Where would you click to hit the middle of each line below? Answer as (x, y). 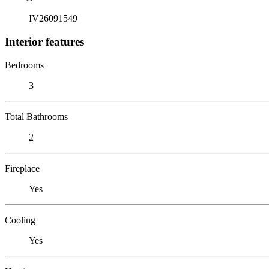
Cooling (20, 220)
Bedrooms (24, 65)
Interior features (44, 41)
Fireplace (22, 168)
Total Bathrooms (36, 116)
